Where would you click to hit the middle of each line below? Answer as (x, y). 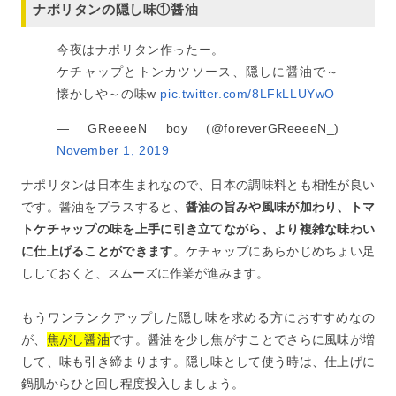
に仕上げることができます (97, 251)
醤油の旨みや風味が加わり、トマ (280, 207)
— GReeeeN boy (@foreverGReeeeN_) (198, 128)
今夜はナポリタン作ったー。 (141, 49)
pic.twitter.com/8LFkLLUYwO (248, 94)
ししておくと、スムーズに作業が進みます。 (145, 273)
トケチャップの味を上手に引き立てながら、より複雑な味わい (198, 229)
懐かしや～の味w (109, 94)
